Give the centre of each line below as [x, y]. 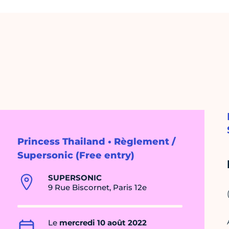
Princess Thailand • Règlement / [96, 142]
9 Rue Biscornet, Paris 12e [97, 188]
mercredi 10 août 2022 [103, 223]
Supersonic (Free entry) [76, 156]
